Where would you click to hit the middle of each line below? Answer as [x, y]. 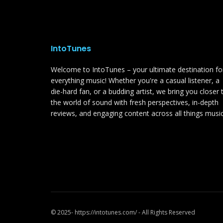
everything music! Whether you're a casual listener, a [135, 81]
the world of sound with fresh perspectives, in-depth [135, 103]
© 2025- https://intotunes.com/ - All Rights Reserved [123, 213]
